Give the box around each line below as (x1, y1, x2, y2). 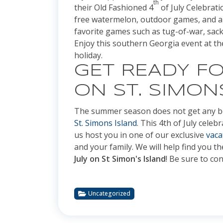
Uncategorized (88, 189, 130, 198)
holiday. (74, 50, 103, 61)
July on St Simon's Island (74, 153, 166, 165)
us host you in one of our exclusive (74, 129, 206, 141)
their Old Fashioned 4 (74, 2, 153, 13)
